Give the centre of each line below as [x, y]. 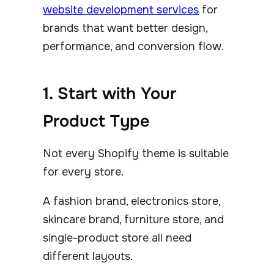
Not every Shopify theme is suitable [136, 153]
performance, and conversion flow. [133, 46]
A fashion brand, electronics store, [131, 201]
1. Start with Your [109, 93]
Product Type [96, 121]
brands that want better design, [125, 28]
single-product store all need [117, 238]
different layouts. [88, 256]
